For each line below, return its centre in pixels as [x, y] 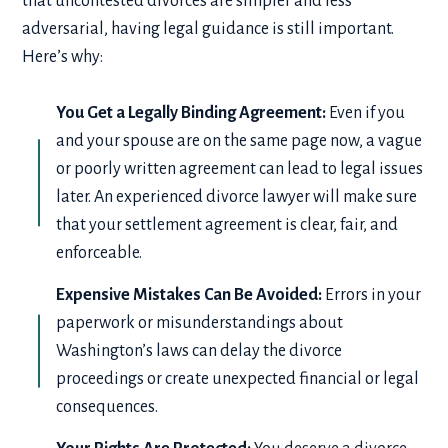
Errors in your [373, 295]
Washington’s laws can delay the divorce [199, 351]
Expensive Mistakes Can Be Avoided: [191, 295]
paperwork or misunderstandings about [200, 323]
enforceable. [102, 252]
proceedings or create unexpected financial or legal [238, 379]
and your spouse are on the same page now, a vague [239, 140]
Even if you [366, 112]
